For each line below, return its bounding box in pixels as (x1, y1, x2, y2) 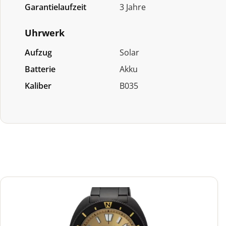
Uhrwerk (25, 27, 65, 39)
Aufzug (25, 47, 52, 59)
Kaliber (25, 80, 51, 92)
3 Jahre (120, 2, 146, 13)
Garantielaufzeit (25, 2, 86, 13)
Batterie (25, 64, 55, 75)
